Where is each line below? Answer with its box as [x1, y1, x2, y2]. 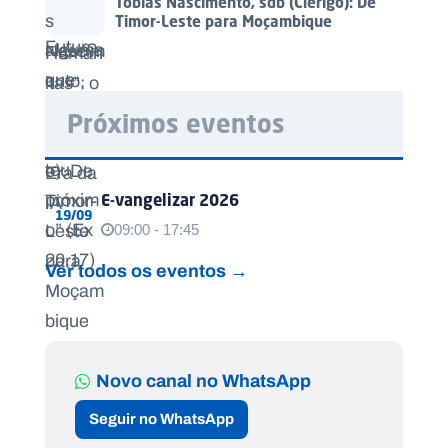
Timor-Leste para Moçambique [115, 12, 332, 31]
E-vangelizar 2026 [101, 189, 239, 210]
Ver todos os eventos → [45, 256, 248, 284]
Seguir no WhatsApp [89, 408, 234, 431]
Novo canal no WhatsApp [96, 366, 311, 394]
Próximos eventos [67, 107, 285, 139]
